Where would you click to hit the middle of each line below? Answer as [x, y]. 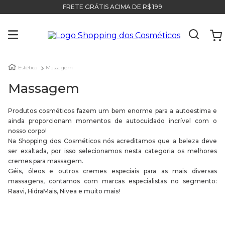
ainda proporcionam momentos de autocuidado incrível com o [113, 121]
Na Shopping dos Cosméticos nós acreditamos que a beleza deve [113, 141]
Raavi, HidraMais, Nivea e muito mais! [64, 191]
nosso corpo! [27, 131]
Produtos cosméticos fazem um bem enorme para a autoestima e [113, 111]
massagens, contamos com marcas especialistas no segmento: [113, 181]
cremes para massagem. [46, 161]
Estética [28, 68]
